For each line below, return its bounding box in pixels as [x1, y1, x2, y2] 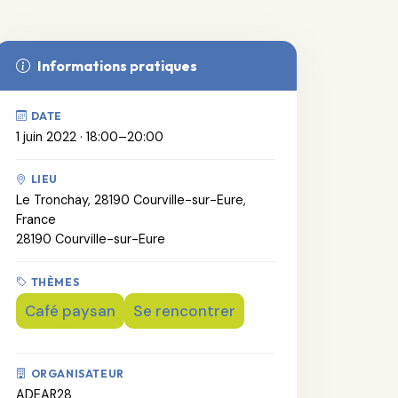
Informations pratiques [37, 56, 197, 75]
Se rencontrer [133, 300, 235, 321]
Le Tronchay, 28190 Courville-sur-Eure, [16, 192, 246, 209]
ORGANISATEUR [30, 366, 124, 380]
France [16, 211, 56, 228]
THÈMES [30, 275, 80, 289]
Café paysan [25, 300, 115, 321]
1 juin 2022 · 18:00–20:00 [16, 128, 163, 145]
